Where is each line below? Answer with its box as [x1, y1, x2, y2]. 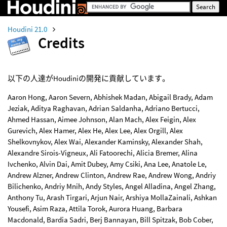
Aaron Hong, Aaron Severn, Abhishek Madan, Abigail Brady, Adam [8, 92, 213, 102]
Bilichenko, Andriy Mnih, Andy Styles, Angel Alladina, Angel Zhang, [8, 181, 216, 191]
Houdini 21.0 [8, 24, 49, 34]
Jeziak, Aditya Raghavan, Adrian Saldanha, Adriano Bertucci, [8, 103, 200, 113]
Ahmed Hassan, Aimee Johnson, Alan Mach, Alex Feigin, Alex [8, 115, 196, 124]
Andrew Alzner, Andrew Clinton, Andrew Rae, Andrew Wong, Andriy [8, 170, 216, 180]
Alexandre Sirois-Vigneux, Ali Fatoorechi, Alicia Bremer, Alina [8, 148, 198, 158]
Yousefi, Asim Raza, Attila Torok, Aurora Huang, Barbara [8, 204, 182, 213]
